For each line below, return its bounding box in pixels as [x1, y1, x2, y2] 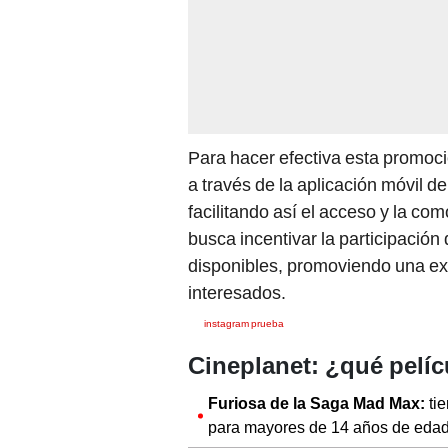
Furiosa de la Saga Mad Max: [208, 394, 425, 414]
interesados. [188, 282, 286, 304]
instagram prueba [204, 318, 284, 330]
